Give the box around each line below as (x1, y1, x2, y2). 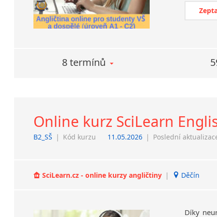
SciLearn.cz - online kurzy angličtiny (40, 170, 164, 180)
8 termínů (62, 56, 106, 69)
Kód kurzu (63, 132, 96, 142)
